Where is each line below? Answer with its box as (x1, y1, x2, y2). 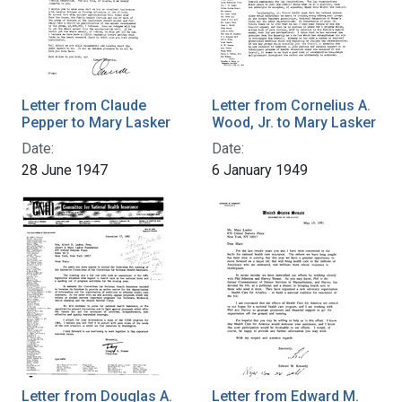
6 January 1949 (212, 161, 308, 179)
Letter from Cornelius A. (212, 96, 371, 114)
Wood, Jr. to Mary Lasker (212, 113, 376, 131)
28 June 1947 (22, 161, 108, 179)
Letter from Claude (22, 96, 146, 114)
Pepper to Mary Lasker (22, 113, 170, 131)
